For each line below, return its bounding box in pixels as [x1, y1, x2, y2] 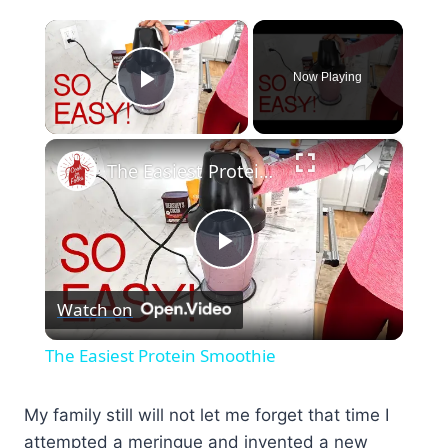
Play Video [146, 89, 291, 123]
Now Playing [293, 69, 363, 84]
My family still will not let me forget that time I [24, 404, 389, 425]
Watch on [56, 298, 133, 322]
